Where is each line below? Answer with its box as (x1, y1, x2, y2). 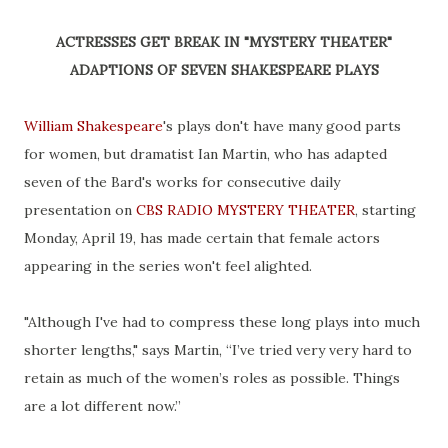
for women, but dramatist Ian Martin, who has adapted (24, 144, 387, 163)
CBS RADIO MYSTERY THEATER (136, 200, 355, 219)
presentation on (24, 200, 136, 219)
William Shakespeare (24, 116, 163, 135)
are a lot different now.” (24, 396, 181, 415)
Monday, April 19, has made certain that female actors (24, 228, 380, 247)
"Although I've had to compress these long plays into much (24, 312, 420, 331)
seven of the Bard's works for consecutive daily (24, 172, 340, 191)
